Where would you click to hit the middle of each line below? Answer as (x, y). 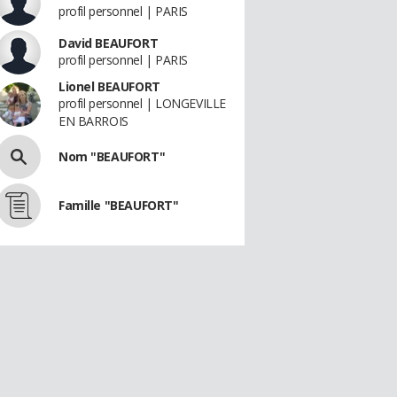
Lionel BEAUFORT (109, 86)
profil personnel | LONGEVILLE (142, 103)
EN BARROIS (93, 121)
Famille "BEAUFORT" (119, 205)
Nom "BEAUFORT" (112, 156)
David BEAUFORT (109, 43)
